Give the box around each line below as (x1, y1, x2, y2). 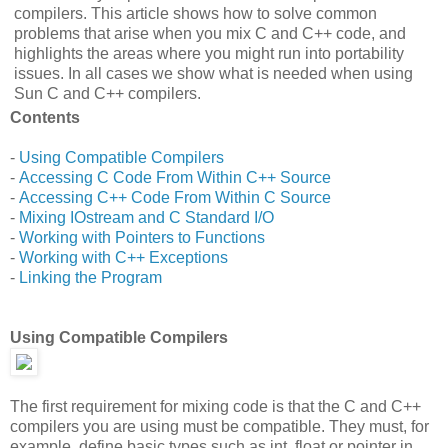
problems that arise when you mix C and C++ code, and (14, 24, 406, 42)
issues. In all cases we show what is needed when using (14, 64, 413, 82)
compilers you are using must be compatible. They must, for (10, 417, 429, 435)
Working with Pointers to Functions (19, 228, 265, 246)
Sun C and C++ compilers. (14, 84, 201, 102)
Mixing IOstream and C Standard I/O (19, 208, 274, 226)
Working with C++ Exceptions (19, 248, 228, 266)
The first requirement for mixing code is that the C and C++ (10, 397, 421, 415)
